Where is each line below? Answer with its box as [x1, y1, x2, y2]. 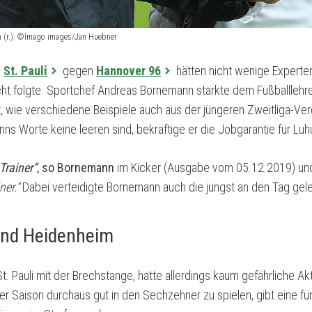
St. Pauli [3, 63, 47, 78]
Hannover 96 [96, 63, 161, 78]
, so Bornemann [37, 159, 114, 175]
